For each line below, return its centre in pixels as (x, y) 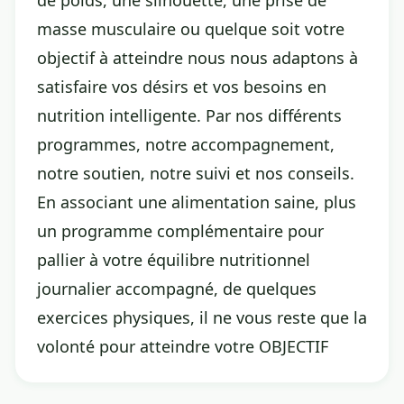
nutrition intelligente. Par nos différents (189, 115)
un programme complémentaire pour (180, 231)
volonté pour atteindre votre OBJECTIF (183, 346)
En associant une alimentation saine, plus (197, 202)
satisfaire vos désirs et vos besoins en (182, 87)
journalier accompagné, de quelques (177, 289)
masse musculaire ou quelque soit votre (191, 29)
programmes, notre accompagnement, (186, 144)
